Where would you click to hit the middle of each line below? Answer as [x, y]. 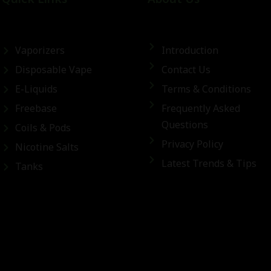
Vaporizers [40, 51]
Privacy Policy [192, 144]
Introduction [190, 51]
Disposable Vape [54, 70]
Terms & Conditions [206, 89]
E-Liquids [37, 89]
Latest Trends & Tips [209, 164]
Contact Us [186, 70]
